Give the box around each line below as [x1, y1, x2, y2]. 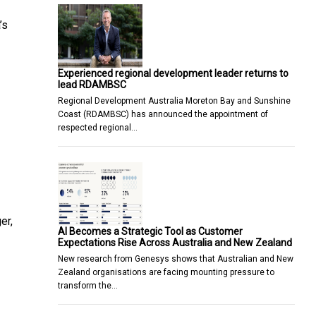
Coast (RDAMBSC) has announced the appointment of [58, 109, 268, 119]
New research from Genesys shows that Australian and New [58, 253, 293, 264]
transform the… [58, 280, 118, 291]
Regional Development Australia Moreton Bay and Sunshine [58, 95, 291, 106]
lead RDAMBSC [58, 78, 126, 90]
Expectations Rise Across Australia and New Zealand [58, 236, 292, 248]
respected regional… [58, 122, 138, 133]
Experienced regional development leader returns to [58, 67, 288, 79]
